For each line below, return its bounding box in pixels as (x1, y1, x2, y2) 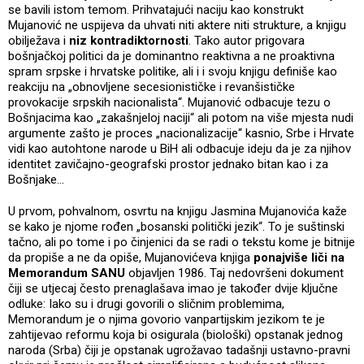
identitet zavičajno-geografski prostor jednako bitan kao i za (8, 156, 328, 171)
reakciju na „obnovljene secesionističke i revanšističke (8, 79, 295, 94)
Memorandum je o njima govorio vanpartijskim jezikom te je (8, 311, 325, 327)
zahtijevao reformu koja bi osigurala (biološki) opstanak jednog (8, 327, 343, 342)
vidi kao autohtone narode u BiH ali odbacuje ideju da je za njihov (8, 141, 351, 156)
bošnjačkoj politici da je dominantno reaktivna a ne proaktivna (8, 48, 335, 63)
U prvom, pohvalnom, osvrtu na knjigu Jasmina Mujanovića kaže (8, 203, 347, 219)
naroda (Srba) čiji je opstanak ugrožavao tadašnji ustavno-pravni (8, 342, 350, 357)
